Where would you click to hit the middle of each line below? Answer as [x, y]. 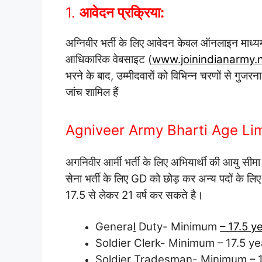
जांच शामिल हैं [92, 92]
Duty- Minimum [178, 226]
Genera [114, 226]
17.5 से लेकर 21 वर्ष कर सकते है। [135, 195]
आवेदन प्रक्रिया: [122, 12]
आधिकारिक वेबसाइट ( [109, 59]
